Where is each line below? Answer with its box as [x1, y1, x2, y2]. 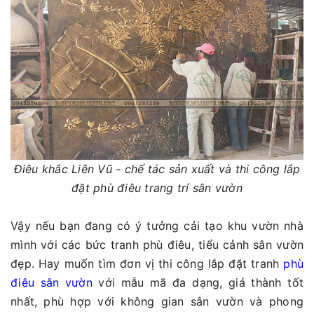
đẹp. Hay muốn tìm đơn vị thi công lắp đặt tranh [11, 256, 284, 271]
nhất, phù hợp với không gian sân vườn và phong [11, 294, 303, 308]
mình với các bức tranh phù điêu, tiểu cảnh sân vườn [11, 237, 303, 252]
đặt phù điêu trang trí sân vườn [71, 180, 243, 195]
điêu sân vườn [11, 275, 93, 289]
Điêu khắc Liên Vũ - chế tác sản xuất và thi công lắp [13, 161, 301, 176]
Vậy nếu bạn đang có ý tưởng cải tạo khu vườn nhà [11, 218, 303, 233]
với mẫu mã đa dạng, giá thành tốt [92, 275, 304, 289]
